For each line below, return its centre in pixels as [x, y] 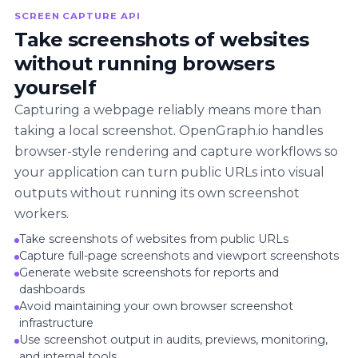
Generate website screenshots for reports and [149, 273]
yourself [56, 88]
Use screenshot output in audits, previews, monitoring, [173, 340]
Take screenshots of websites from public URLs [154, 239]
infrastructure [56, 323]
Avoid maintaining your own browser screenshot [156, 306]
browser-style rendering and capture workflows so [176, 152]
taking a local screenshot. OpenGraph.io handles [169, 131]
